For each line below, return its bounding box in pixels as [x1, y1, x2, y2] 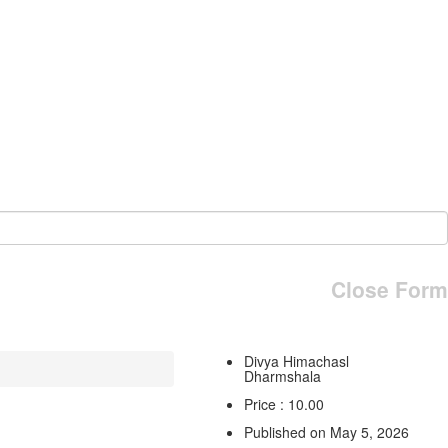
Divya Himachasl [243, 350, 349, 371]
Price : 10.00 [243, 393, 324, 414]
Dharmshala [243, 365, 321, 386]
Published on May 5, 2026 [243, 421, 409, 442]
